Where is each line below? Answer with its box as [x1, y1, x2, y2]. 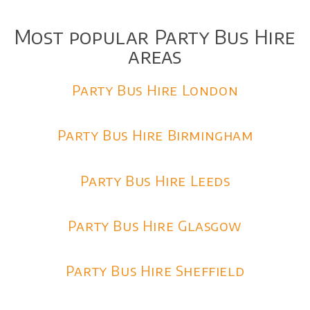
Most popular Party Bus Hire [14, 24, 296, 48]
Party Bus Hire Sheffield [65, 262, 245, 280]
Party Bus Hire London [71, 80, 239, 98]
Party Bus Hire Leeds [80, 171, 230, 189]
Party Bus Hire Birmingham [57, 126, 253, 144]
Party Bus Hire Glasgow [67, 216, 243, 234]
